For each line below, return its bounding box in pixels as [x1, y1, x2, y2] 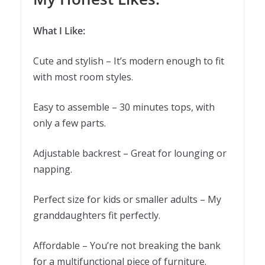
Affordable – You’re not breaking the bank [33, 239, 221, 253]
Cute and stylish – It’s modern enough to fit [33, 54, 224, 68]
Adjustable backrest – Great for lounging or [33, 147, 227, 160]
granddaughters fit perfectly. [33, 209, 160, 222]
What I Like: [33, 24, 85, 38]
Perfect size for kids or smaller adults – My [33, 193, 221, 206]
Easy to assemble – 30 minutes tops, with [33, 101, 215, 114]
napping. [33, 163, 72, 176]
